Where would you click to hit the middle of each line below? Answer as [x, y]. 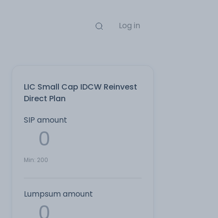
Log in [129, 26]
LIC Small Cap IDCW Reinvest [81, 87]
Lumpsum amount [58, 194]
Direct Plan [45, 99]
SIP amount [45, 120]
